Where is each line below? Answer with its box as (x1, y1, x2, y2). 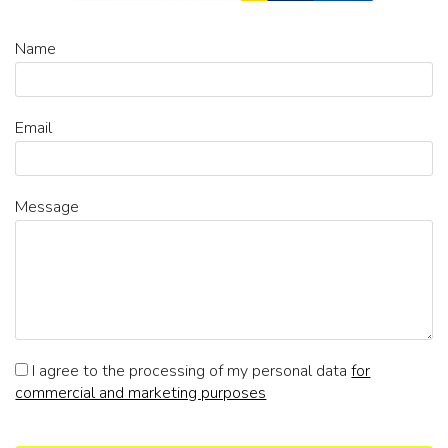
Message (15, 196, 80, 219)
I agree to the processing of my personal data (28, 360, 352, 383)
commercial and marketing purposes (15, 382, 267, 405)
